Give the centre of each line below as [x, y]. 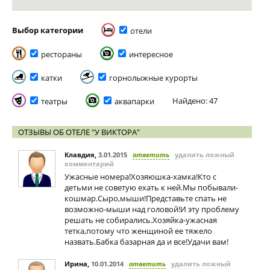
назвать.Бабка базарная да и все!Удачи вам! [146, 242]
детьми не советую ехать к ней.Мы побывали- [151, 187]
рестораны [61, 54]
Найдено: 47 [195, 101]
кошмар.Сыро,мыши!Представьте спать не [146, 198]
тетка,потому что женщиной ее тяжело [138, 231]
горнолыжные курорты [153, 78]
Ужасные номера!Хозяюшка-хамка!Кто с [140, 177]
